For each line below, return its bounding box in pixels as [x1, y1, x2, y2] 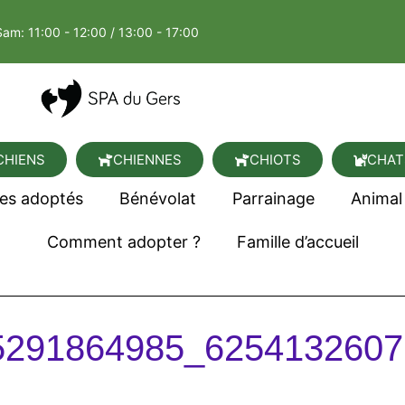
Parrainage [231, 189, 315, 209]
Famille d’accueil [236, 232, 359, 252]
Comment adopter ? [46, 232, 201, 252]
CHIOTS [250, 151, 301, 169]
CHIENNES [113, 151, 182, 169]
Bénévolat [118, 189, 196, 209]
